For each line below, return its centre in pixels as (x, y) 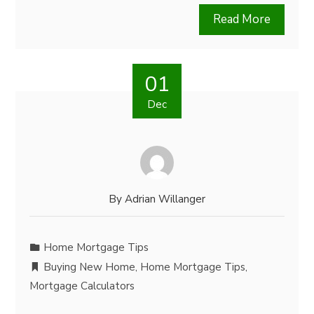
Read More (241, 19)
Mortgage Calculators (82, 286)
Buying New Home (90, 267)
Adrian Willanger (165, 199)
